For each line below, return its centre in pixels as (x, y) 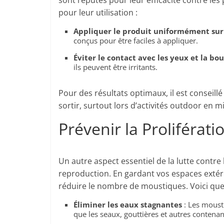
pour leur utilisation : (98, 12)
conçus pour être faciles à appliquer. (136, 40)
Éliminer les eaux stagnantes (128, 204)
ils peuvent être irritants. (115, 67)
